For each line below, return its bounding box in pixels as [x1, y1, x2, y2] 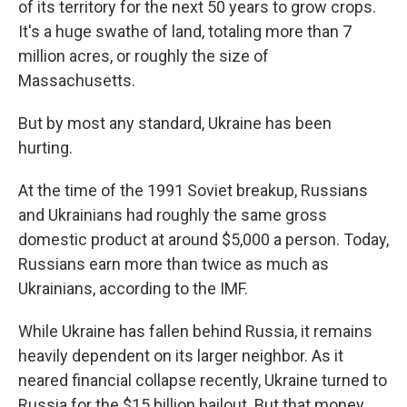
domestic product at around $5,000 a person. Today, [18, 229, 389, 249]
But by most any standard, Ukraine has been [18, 113, 332, 133]
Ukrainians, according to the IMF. [18, 278, 248, 298]
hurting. [18, 137, 73, 157]
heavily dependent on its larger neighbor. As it [18, 345, 343, 365]
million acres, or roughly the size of [18, 45, 269, 65]
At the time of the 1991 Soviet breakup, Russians [18, 180, 368, 200]
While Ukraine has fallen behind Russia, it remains [18, 321, 372, 341]
